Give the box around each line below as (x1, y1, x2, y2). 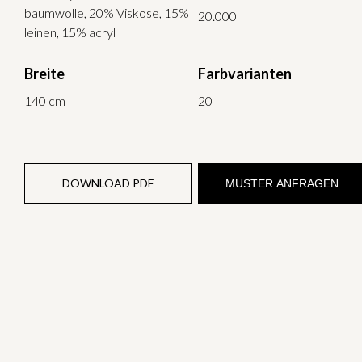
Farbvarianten (198, 64, 293, 82)
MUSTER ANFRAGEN (225, 176, 339, 190)
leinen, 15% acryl (24, 23, 116, 40)
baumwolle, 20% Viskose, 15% (24, 4, 189, 20)
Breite (24, 64, 65, 82)
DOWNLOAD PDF (62, 175, 154, 190)
